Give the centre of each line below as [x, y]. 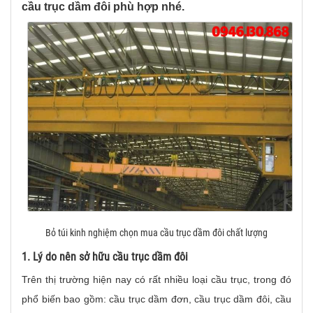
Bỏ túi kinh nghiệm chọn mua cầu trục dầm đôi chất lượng [156, 233]
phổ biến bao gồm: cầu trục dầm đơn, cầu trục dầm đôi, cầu [156, 299]
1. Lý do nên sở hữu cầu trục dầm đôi [105, 257]
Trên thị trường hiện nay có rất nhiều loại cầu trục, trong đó [156, 279]
